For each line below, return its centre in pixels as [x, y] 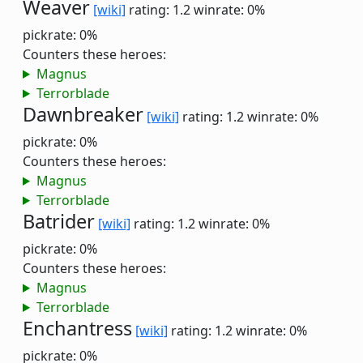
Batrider [59, 221]
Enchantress [77, 328]
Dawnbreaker [83, 114]
